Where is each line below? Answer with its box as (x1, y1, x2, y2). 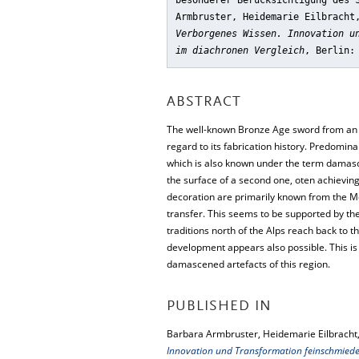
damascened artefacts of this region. (167, 257, 330, 271)
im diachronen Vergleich (175, 45, 305, 56)
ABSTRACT (167, 95, 241, 110)
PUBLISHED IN (167, 300, 272, 314)
